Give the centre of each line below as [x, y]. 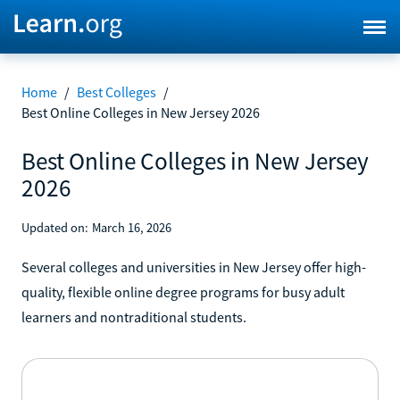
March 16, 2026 [132, 227]
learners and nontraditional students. [134, 317]
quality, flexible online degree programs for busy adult [183, 292]
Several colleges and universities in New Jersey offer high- [194, 267]
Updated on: [55, 227]
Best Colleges [117, 92]
